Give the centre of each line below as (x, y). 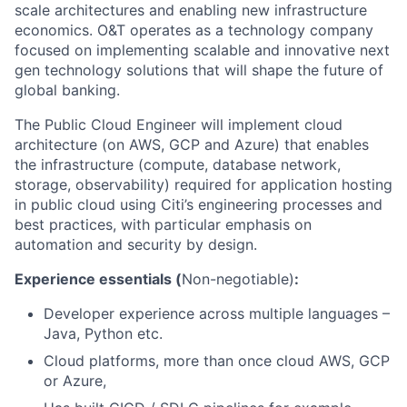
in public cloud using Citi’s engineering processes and (199, 204)
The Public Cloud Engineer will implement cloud (179, 124)
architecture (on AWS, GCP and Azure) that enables (192, 144)
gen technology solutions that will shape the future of (199, 70)
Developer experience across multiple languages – (217, 313)
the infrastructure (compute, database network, (178, 164)
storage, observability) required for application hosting (203, 184)
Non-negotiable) (238, 279)
